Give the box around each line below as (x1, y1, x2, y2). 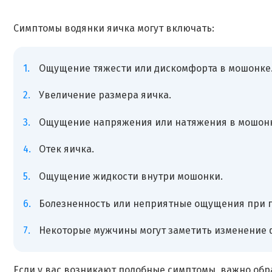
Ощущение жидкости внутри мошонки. (38, 170, 223, 182)
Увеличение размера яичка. (38, 89, 171, 101)
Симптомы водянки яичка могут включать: (13, 22, 214, 34)
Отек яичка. (38, 143, 94, 155)
